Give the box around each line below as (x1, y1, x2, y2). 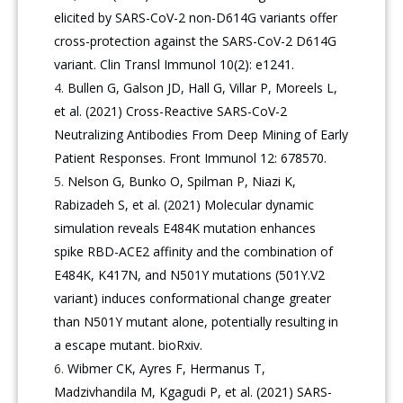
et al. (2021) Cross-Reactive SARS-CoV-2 (54, 103, 288, 121)
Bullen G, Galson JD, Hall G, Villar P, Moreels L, (67, 79, 338, 97)
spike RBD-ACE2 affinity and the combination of (54, 243, 334, 261)
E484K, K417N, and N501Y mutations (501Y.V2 (54, 266, 326, 284)
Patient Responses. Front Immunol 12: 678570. (54, 149, 327, 167)
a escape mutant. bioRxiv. (54, 336, 203, 354)
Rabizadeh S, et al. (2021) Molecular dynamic (54, 196, 315, 214)
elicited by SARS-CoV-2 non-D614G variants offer (54, 9, 338, 27)
